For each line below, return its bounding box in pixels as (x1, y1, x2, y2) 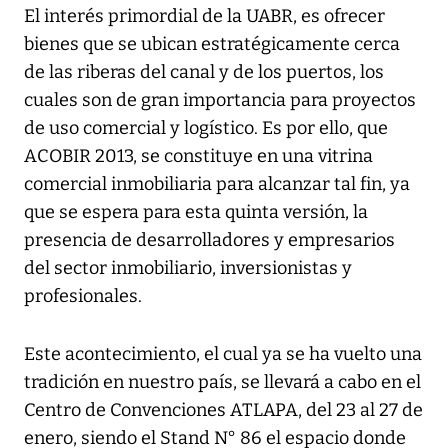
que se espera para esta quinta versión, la (24, 201, 368, 224)
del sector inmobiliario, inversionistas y (24, 257, 352, 280)
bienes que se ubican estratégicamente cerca (24, 33, 400, 56)
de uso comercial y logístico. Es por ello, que (24, 117, 388, 140)
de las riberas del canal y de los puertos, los (24, 61, 384, 84)
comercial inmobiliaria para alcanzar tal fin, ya (24, 173, 410, 196)
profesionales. (24, 285, 142, 308)
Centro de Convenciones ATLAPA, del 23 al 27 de (24, 399, 423, 422)
